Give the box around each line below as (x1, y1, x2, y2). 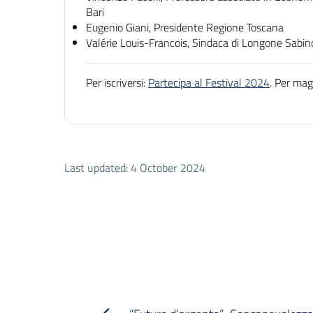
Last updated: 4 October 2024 (64, 159, 205, 176)
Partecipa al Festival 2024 (148, 73, 270, 91)
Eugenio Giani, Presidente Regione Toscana (86, 18, 284, 36)
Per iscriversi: (86, 73, 148, 91)
